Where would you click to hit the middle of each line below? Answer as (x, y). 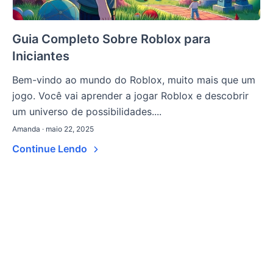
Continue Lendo (51, 149)
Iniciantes (41, 56)
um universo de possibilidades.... (87, 112)
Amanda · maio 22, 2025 (53, 129)
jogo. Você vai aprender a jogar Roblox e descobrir (130, 96)
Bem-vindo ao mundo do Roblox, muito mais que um (134, 80)
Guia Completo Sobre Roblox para (111, 39)
